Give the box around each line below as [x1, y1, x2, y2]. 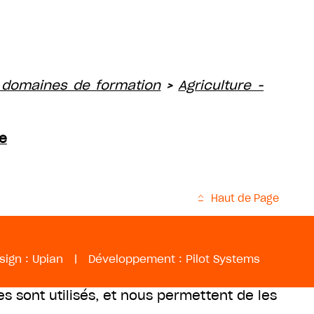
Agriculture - [178, 77, 264, 93]
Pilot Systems [186, 252, 260, 266]
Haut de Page [211, 192, 279, 205]
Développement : [88, 252, 186, 266]
